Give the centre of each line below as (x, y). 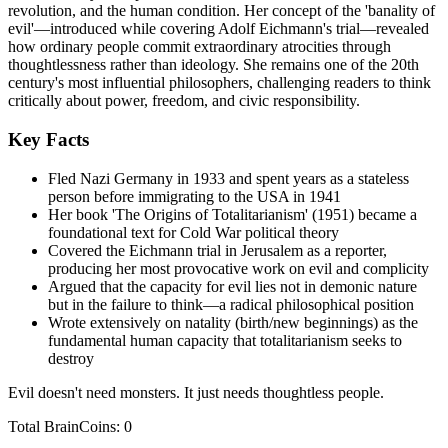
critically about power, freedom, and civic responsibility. (184, 101)
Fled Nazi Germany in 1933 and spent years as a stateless (228, 178)
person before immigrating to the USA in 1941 (194, 196)
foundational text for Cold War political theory (193, 232)
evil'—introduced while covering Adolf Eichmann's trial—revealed (218, 29)
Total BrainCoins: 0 (70, 426)
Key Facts (48, 139)
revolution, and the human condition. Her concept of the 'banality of (221, 11)
